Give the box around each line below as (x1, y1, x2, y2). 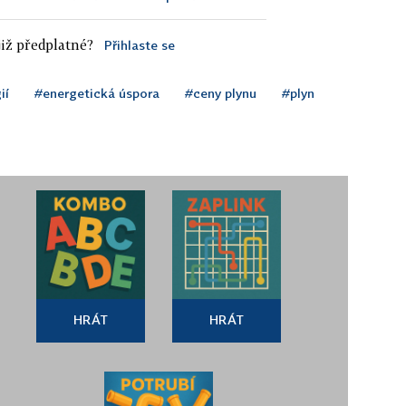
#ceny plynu (185, 84, 256, 101)
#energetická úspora (34, 84, 159, 101)
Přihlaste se (103, 36, 175, 53)
